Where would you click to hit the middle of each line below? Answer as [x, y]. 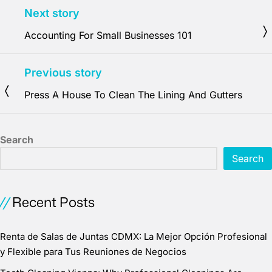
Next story [52, 13]
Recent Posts [53, 202]
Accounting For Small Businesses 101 [108, 35]
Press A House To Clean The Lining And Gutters [133, 95]
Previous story [63, 73]
